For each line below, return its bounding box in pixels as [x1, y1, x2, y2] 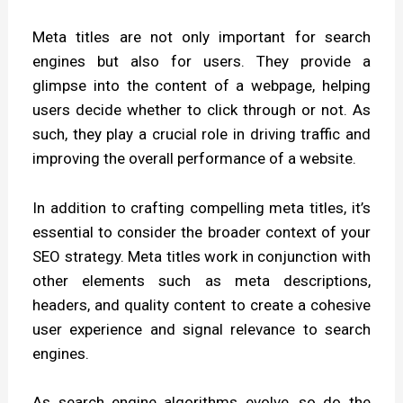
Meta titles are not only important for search [32, 28, 371, 47]
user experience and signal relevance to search [32, 319, 371, 338]
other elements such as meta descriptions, [32, 271, 371, 290]
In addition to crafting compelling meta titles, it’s [32, 198, 371, 217]
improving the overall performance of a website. [32, 149, 357, 168]
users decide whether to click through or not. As [32, 101, 371, 120]
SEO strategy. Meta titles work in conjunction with [32, 246, 371, 265]
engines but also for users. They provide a [32, 52, 371, 71]
